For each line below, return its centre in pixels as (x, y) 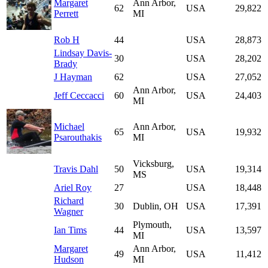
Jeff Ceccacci (79, 96)
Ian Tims (70, 230)
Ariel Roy (73, 188)
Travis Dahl (76, 169)
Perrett (66, 14)
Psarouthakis (78, 138)
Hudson (69, 260)
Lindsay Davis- (83, 53)
